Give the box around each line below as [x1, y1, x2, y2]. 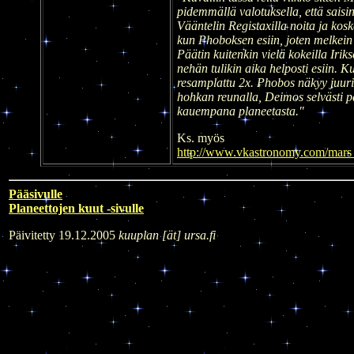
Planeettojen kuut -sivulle [9, 201, 144, 215]
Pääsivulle [9, 186, 62, 201]
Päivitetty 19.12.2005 [9, 228, 119, 242]
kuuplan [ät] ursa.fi [119, 228, 216, 242]
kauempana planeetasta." [177, 104, 304, 118]
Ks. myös [177, 130, 224, 145]
